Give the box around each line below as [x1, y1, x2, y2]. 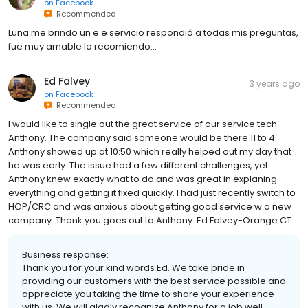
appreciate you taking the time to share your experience [22, 287, 274, 300]
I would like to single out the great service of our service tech [8, 117, 277, 131]
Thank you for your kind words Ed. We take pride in [22, 261, 245, 274]
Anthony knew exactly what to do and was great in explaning [8, 172, 277, 186]
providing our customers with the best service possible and [22, 274, 286, 287]
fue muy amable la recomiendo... [8, 39, 157, 53]
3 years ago [250, 77, 300, 89]
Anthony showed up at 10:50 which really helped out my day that [8, 144, 291, 158]
